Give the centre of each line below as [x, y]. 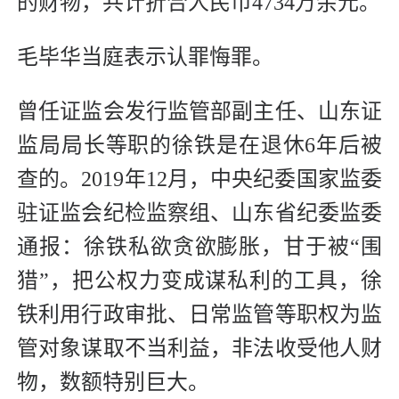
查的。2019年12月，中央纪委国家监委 [199, 179]
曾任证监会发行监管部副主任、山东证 [199, 112]
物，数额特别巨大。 [113, 383]
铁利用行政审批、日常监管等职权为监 [199, 315]
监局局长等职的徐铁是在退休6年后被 [199, 146]
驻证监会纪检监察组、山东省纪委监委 [199, 213]
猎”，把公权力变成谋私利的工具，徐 [199, 281]
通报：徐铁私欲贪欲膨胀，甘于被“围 [199, 247]
